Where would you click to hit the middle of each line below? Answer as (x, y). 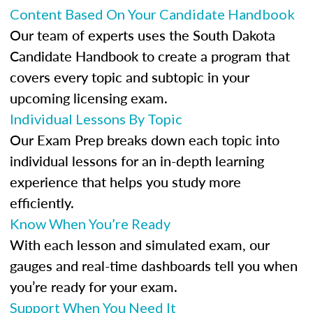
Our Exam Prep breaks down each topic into (145, 140)
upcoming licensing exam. (89, 98)
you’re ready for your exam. (94, 286)
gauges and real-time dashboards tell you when (154, 265)
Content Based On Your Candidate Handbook (152, 14)
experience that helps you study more (125, 182)
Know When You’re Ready (90, 224)
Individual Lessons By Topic (96, 119)
